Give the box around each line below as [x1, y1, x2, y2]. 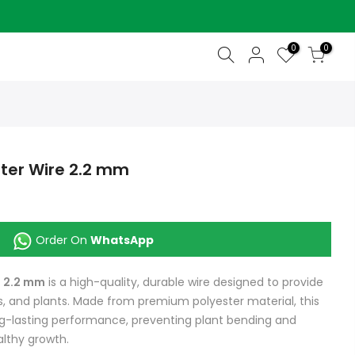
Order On [32, 232, 90, 249]
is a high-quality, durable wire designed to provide [45, 274, 323, 291]
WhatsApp [90, 232, 154, 249]
